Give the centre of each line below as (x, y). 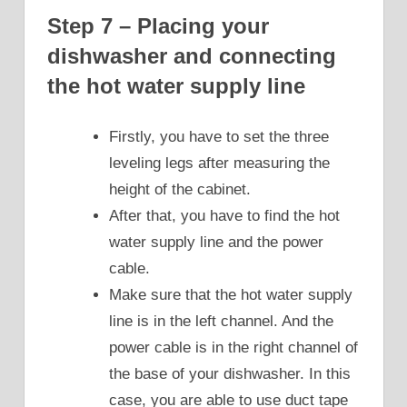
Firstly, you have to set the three (219, 137)
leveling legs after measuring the (219, 164)
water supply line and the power (216, 243)
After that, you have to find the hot (224, 216)
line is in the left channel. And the (221, 322)
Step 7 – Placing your (158, 25)
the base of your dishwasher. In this (230, 374)
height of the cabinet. (180, 190)
